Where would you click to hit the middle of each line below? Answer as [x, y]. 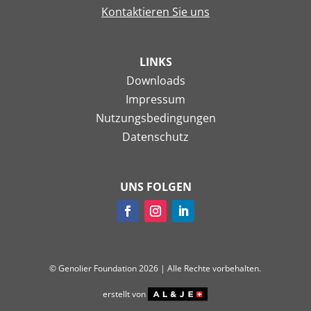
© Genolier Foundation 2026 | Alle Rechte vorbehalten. [155, 268]
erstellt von [126, 294]
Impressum [155, 99]
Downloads [155, 80]
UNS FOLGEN [155, 186]
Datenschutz [155, 136]
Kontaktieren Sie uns [155, 11]
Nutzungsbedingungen [155, 118]
